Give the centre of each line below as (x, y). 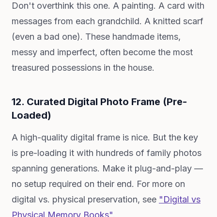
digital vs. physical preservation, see (85, 199)
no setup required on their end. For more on (98, 184)
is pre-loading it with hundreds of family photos (107, 153)
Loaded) (31, 115)
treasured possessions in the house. (83, 68)
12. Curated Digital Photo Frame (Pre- (99, 102)
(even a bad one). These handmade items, (96, 37)
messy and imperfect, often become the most (102, 52)
